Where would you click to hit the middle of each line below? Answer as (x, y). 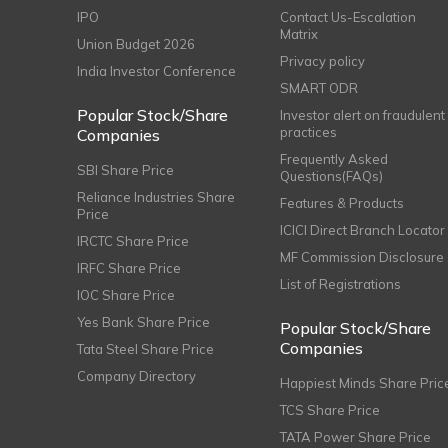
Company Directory (136, 375)
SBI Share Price (125, 169)
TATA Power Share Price (356, 436)
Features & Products (342, 202)
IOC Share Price (126, 294)
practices (309, 131)
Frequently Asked (334, 158)
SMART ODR (319, 87)
